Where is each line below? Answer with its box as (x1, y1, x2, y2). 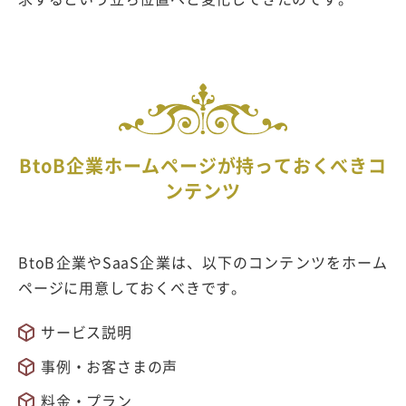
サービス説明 (41, 321, 132, 343)
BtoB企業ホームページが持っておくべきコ (19, 152, 387, 179)
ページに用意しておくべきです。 (18, 276, 246, 299)
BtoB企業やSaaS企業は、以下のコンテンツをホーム (18, 251, 388, 274)
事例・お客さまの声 (41, 355, 179, 378)
